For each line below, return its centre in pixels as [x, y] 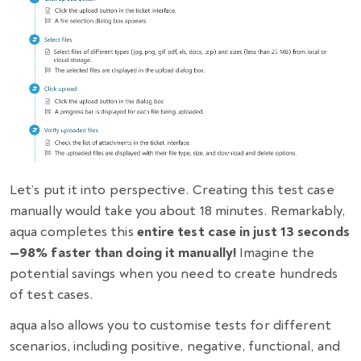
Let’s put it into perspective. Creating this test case [172, 189]
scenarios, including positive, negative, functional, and [175, 346]
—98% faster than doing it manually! [123, 252]
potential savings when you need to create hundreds [174, 273]
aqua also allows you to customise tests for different [171, 325]
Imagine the [275, 252]
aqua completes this [73, 231]
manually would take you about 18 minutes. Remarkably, [178, 210]
